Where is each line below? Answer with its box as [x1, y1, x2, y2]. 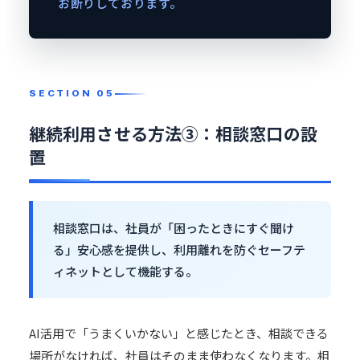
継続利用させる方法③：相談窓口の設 [29, 121, 317, 145]
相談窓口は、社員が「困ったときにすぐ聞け [53, 219, 294, 236]
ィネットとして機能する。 [53, 263, 198, 280]
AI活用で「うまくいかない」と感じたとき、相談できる [29, 325, 329, 342]
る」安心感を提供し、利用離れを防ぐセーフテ [53, 241, 305, 258]
